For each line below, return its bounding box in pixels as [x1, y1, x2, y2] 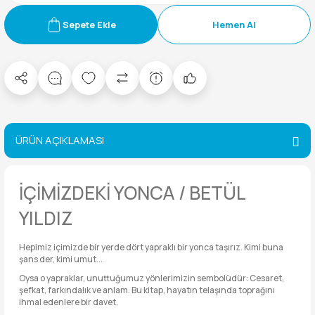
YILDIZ [19, 205, 72, 231]
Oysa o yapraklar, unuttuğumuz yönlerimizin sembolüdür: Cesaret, [19, 272, 284, 284]
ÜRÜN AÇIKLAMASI [15, 133, 104, 148]
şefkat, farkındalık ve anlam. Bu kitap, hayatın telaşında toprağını [19, 284, 275, 296]
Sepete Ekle [63, 18, 116, 31]
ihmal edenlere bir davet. [19, 296, 118, 308]
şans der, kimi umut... [19, 253, 103, 265]
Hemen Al [212, 18, 256, 31]
